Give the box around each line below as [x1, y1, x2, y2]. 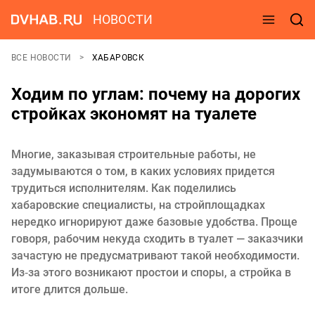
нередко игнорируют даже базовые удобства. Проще [11, 215, 297, 229]
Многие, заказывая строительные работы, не [11, 148, 256, 161]
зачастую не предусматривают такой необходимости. [11, 249, 300, 262]
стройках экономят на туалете [11, 104, 257, 124]
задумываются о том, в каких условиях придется [11, 165, 275, 178]
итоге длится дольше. [11, 283, 128, 296]
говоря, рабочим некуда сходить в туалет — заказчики [11, 232, 303, 245]
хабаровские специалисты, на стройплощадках [11, 198, 265, 212]
